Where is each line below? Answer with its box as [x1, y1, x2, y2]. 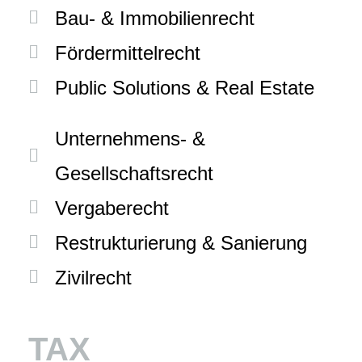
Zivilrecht [54, 266, 132, 288]
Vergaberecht [54, 196, 169, 219]
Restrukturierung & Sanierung [54, 231, 307, 254]
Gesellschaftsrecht [54, 162, 213, 184]
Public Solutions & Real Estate [54, 76, 314, 99]
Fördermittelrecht [54, 41, 200, 64]
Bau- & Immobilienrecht [54, 6, 255, 29]
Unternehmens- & [54, 127, 205, 149]
